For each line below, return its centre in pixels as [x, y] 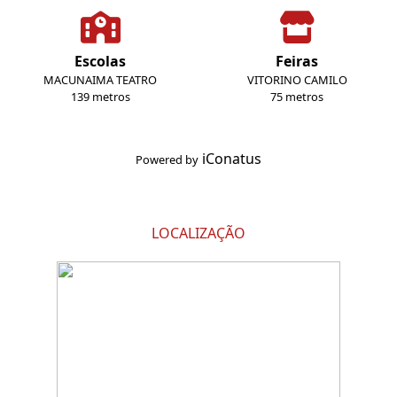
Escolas [100, 62]
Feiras [297, 62]
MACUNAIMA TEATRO [100, 80]
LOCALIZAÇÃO [198, 234]
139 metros [100, 97]
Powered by [167, 160]
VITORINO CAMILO [297, 80]
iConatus [232, 159]
